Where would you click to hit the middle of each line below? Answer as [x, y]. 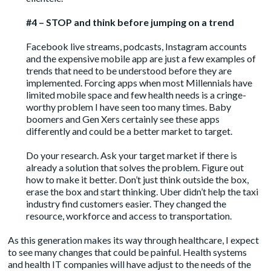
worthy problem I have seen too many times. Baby [129, 107]
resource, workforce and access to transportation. [129, 216]
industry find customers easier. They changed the [126, 204]
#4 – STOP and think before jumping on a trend [130, 22]
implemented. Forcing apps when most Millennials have [139, 83]
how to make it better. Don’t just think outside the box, [138, 180]
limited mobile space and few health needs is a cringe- [136, 95]
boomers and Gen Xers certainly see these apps [123, 119]
